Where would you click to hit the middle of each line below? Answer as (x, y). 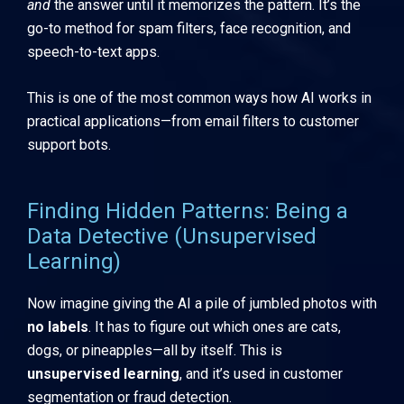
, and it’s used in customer (261, 373)
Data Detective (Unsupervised (172, 236)
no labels (58, 326)
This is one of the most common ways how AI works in (199, 98)
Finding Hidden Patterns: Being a (188, 211)
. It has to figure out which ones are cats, (215, 326)
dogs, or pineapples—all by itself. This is (155, 350)
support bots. (69, 145)
